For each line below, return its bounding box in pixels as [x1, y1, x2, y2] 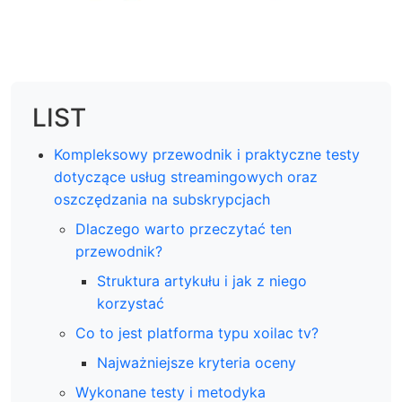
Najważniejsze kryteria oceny [97, 354, 296, 371]
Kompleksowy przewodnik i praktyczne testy [54, 145, 360, 163]
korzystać [97, 294, 164, 312]
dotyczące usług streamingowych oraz [54, 168, 318, 186]
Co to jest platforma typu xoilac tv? [75, 324, 319, 342]
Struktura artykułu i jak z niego [97, 272, 307, 290]
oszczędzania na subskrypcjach [54, 190, 270, 208]
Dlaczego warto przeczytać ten [75, 220, 292, 238]
